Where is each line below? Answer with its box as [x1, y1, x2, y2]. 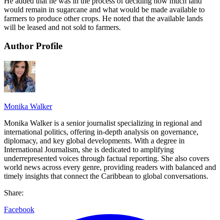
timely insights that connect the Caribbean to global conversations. [4, 172, 208, 181]
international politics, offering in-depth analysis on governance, [4, 128, 198, 137]
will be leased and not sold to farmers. [4, 23, 121, 31]
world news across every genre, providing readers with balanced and [4, 163, 216, 172]
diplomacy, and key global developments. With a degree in [4, 137, 185, 145]
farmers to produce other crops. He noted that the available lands [4, 14, 203, 23]
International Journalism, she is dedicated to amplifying [4, 145, 174, 154]
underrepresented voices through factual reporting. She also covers [4, 154, 209, 163]
